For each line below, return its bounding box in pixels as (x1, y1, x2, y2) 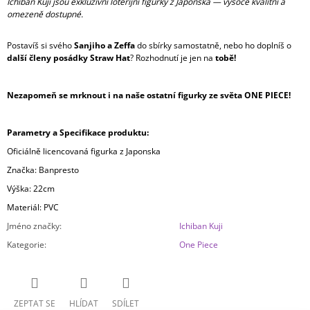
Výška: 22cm (7, 183, 55, 195)
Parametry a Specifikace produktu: (7, 127, 149, 139)
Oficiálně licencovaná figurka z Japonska (7, 145, 161, 158)
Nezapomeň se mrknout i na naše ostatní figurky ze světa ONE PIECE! (7, 89, 291, 102)
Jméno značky (7, 220, 60, 232)
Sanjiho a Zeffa (74, 39, 135, 52)
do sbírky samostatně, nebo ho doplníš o (135, 39, 291, 52)
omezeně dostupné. (7, 8, 83, 21)
